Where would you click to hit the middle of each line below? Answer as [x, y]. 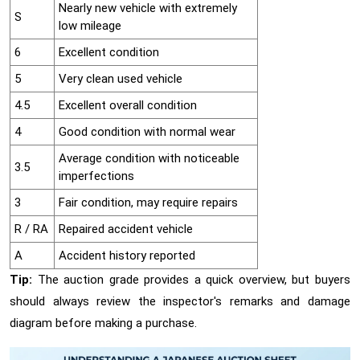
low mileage [90, 25]
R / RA [31, 229]
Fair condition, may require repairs [148, 202]
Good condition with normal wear [147, 131]
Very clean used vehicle [121, 78]
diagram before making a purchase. [103, 323]
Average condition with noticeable [149, 158]
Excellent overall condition [128, 105]
